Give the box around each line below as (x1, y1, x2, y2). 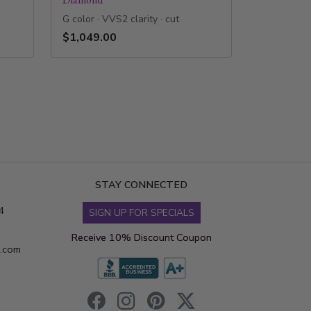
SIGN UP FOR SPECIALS (88, 206, 194, 220)
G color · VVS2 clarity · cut (62, 12, 179, 26)
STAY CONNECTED (95, 178, 187, 192)
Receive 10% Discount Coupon (71, 230, 212, 245)
